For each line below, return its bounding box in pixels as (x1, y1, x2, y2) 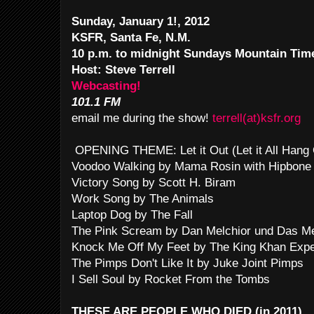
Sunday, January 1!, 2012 (71, 15, 213, 28)
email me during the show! (71, 111, 212, 125)
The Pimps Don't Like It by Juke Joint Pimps (71, 257, 303, 270)
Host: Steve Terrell (71, 63, 175, 76)
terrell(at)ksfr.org (212, 111, 301, 125)
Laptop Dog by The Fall (71, 208, 193, 221)
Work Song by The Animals (71, 192, 214, 205)
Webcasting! (71, 79, 141, 93)
